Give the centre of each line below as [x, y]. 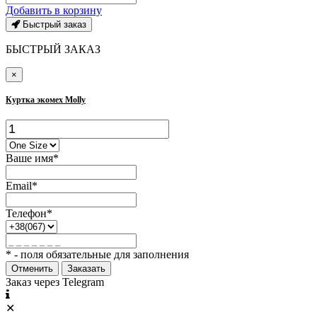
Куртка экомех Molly [46, 100]
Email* [22, 186]
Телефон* [29, 214]
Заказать [86, 269]
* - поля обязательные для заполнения [97, 255]
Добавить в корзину [54, 11]
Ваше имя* [32, 158]
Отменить [32, 269]
